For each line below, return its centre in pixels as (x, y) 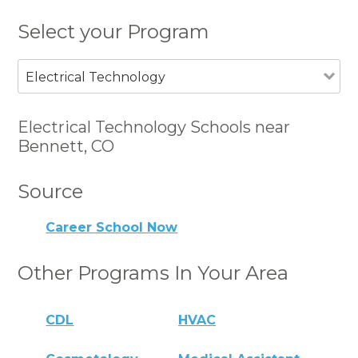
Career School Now (112, 228)
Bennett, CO (66, 146)
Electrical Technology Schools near (154, 127)
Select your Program (114, 31)
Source (51, 191)
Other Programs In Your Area (153, 273)
